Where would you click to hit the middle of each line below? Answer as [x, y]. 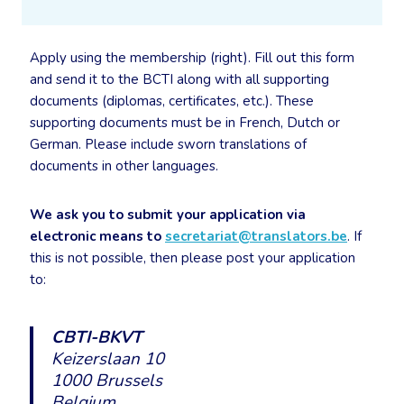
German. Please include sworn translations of [168, 145]
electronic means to [97, 237]
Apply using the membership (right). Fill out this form [192, 58]
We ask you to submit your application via [168, 215]
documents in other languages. [124, 166]
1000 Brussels [107, 381]
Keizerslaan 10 [108, 359]
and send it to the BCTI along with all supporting [179, 80]
